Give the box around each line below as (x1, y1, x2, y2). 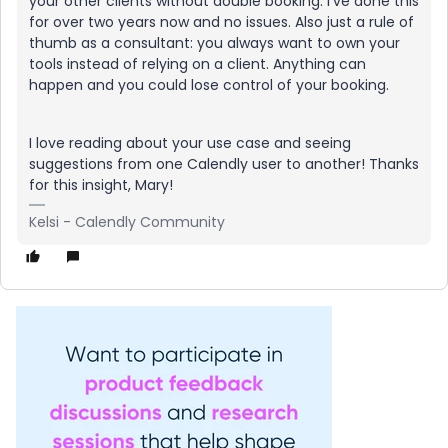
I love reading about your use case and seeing (29, 133, 351, 153)
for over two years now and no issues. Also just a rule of (29, 12, 414, 32)
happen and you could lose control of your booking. (29, 75, 389, 95)
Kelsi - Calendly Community (29, 212, 225, 232)
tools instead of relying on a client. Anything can (29, 54, 366, 74)
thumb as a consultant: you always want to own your (29, 33, 400, 53)
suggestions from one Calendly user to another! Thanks (29, 154, 419, 174)
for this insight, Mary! (29, 175, 177, 195)
